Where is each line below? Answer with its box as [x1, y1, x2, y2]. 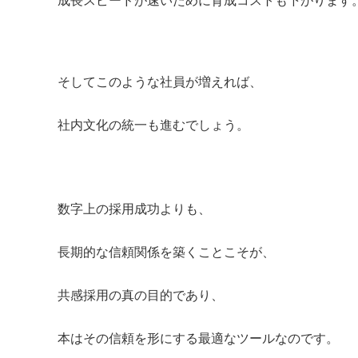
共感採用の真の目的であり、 [58, 286, 224, 303]
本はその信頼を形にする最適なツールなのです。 [58, 329, 339, 346]
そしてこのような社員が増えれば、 [58, 73, 262, 89]
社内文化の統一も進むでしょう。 [58, 116, 249, 133]
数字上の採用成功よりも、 [58, 200, 211, 217]
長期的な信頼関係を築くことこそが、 [58, 243, 275, 260]
